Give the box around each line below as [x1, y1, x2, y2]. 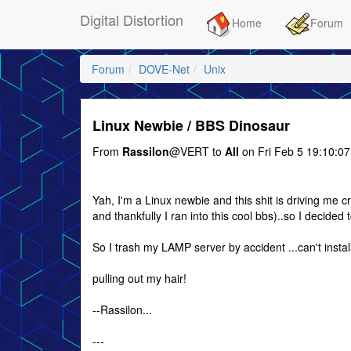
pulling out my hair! [92, 270, 186, 286]
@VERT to [169, 143, 225, 159]
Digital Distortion [80, 9, 183, 30]
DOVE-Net [139, 61, 190, 77]
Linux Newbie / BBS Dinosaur [92, 115, 290, 136]
